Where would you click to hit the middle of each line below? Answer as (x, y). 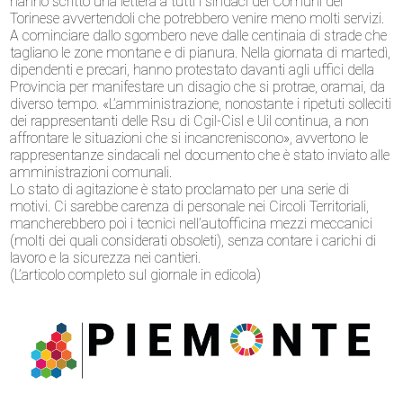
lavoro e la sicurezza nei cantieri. (106, 257)
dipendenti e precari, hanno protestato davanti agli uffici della (193, 69)
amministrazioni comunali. (91, 172)
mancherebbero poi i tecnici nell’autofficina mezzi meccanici (192, 223)
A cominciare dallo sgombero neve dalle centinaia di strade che (199, 35)
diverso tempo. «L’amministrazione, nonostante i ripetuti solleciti (201, 103)
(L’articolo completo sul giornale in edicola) (136, 274)
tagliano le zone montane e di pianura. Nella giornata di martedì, (201, 52)
